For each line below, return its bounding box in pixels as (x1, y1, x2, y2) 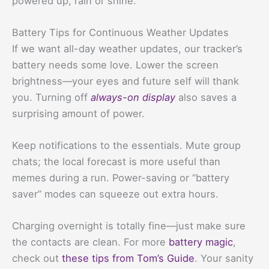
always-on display (91, 91, 175, 103)
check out (12, 252, 62, 265)
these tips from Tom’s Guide (62, 252, 195, 265)
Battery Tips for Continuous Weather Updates (12, 26, 229, 38)
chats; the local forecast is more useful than (12, 156, 220, 168)
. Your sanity (195, 252, 253, 265)
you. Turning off (12, 91, 91, 103)
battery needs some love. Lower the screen (12, 58, 219, 71)
